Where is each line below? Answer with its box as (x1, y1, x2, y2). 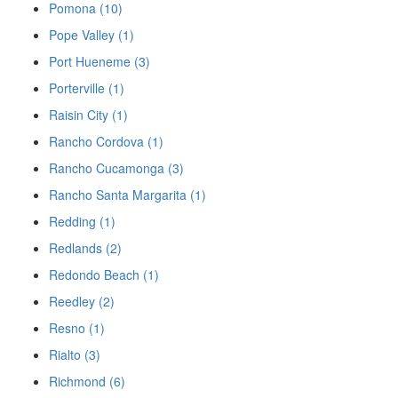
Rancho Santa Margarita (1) (49, 186, 206, 203)
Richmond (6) (49, 372, 125, 390)
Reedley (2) (49, 292, 115, 310)
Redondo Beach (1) (49, 266, 159, 283)
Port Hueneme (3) (49, 52, 150, 70)
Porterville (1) (49, 79, 124, 97)
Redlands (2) (49, 239, 122, 257)
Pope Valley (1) (49, 26, 134, 44)
